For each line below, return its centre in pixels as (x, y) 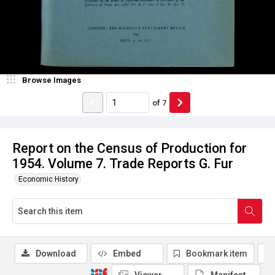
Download (56, 254)
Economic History (48, 179)
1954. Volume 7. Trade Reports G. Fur (123, 164)
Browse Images (52, 80)
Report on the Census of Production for (130, 148)
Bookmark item (217, 254)
